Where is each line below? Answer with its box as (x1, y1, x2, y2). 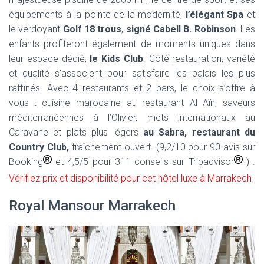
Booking (9, 156, 43, 168)
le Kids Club (86, 53, 143, 65)
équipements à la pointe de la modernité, (9, 9, 186, 21)
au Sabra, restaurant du (143, 127, 255, 138)
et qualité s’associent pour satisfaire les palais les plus (9, 68, 255, 80)
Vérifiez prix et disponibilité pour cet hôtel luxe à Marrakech (9, 172, 254, 184)
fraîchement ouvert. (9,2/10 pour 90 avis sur (68, 141, 255, 153)
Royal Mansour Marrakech (9, 197, 176, 214)
